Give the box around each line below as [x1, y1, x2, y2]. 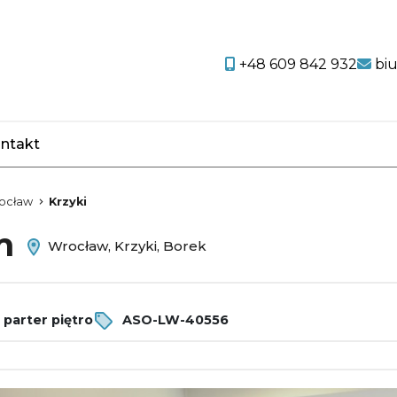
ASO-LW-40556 [119, 311, 229, 328]
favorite [79, 146, 135, 164]
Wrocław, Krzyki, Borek [44, 237, 206, 255]
